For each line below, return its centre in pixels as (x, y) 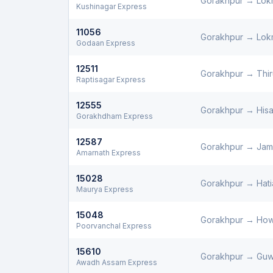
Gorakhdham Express (115, 116)
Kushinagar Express (112, 6)
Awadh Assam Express (117, 262)
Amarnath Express (108, 153)
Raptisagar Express (111, 80)
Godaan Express (106, 43)
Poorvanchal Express (114, 226)
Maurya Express (105, 189)
